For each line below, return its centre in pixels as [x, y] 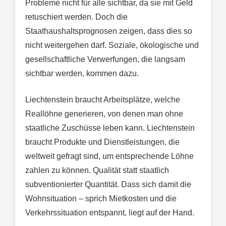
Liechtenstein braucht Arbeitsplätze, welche [103, 100]
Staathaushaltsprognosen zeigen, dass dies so [109, 31]
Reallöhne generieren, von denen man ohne [104, 114]
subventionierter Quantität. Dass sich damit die [108, 185]
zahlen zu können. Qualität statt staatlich [97, 171]
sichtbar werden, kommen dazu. [82, 74]
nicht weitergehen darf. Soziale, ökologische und [112, 45]
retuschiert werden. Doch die [76, 17]
